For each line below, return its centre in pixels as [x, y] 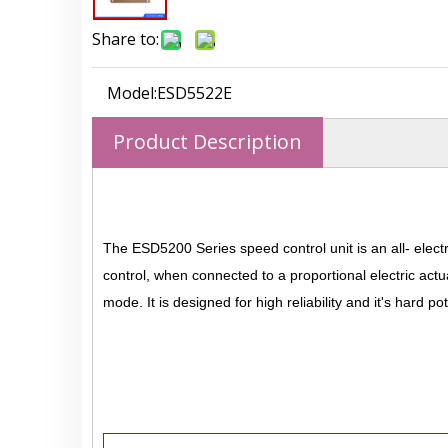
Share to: [125, 38]
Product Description [207, 141]
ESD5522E [194, 92]
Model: [132, 92]
